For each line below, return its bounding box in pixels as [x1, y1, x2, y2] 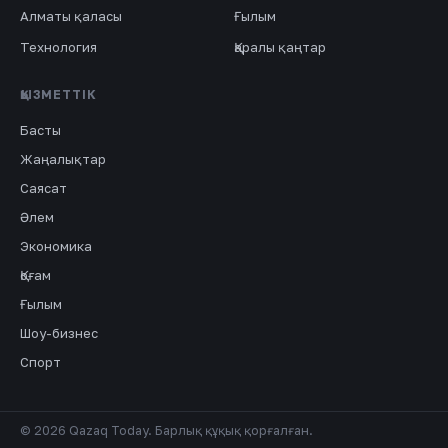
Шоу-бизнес [20, 325, 98, 341]
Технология [20, 39, 97, 55]
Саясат [20, 180, 67, 196]
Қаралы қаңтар [234, 39, 326, 55]
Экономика [20, 238, 92, 254]
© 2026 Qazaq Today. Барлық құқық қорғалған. [20, 423, 313, 438]
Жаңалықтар [20, 151, 106, 167]
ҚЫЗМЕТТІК [20, 87, 97, 102]
